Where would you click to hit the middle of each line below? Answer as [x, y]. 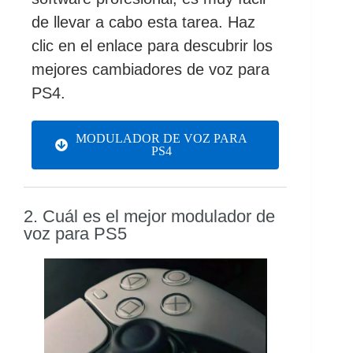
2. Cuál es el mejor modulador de [149, 216]
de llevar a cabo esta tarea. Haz [143, 22]
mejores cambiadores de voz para [150, 69]
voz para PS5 [75, 233]
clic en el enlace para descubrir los [152, 45]
